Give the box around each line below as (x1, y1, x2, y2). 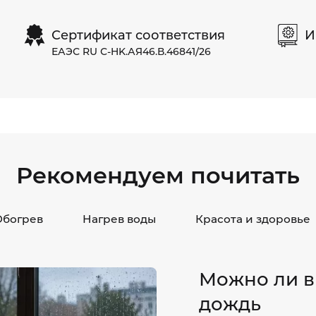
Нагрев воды (83, 212, 156, 226)
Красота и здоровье (195, 212, 310, 226)
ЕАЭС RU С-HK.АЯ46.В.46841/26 (51, 44, 211, 58)
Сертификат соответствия (51, 27, 225, 43)
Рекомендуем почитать (16, 162, 300, 189)
